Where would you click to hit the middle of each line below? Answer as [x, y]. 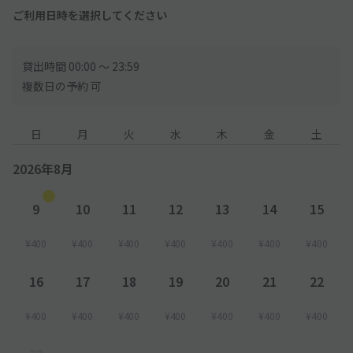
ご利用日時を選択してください [90, 15]
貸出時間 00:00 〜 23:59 [81, 67]
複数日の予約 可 [62, 86]
